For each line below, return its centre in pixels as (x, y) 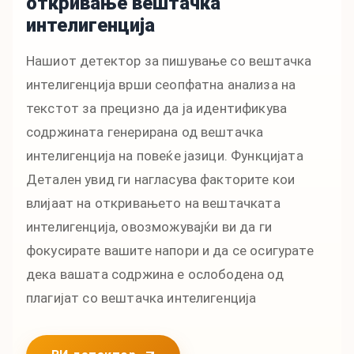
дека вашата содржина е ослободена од (155, 274)
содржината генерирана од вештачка (145, 132)
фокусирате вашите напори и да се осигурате (170, 250)
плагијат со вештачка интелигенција (141, 298)
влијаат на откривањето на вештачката (153, 203)
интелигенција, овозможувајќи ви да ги (149, 226)
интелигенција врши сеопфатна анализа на (161, 84)
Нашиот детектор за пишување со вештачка (169, 60)
